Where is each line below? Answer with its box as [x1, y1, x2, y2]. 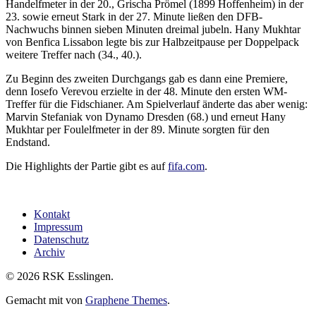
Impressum [34, 221, 83, 233]
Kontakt [34, 208, 70, 221]
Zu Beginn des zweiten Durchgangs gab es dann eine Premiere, [6, 73, 288, 85]
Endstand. [6, 136, 50, 149]
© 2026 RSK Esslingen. [6, 270, 114, 283]
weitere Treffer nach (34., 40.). [6, 49, 142, 61]
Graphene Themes [85, 294, 167, 307]
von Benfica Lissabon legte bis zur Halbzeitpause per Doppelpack [6, 36, 299, 49]
